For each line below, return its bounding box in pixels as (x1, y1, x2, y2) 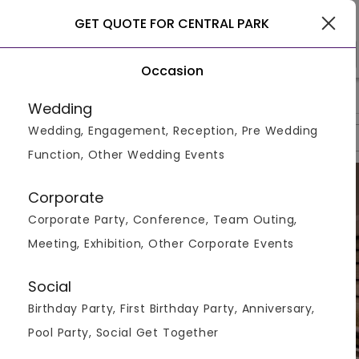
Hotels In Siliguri (109, 89, 194, 105)
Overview (14, 129, 68, 146)
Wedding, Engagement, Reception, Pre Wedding (28, 123, 319, 139)
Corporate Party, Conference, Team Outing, (28, 212, 297, 228)
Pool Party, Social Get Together (28, 325, 219, 341)
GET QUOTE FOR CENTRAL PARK (75, 14, 269, 33)
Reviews (232, 129, 276, 146)
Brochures (300, 129, 356, 146)
